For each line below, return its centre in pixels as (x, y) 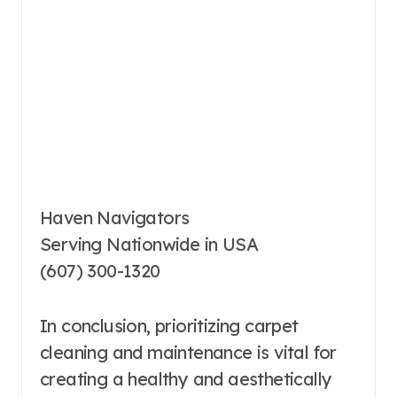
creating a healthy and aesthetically (186, 378)
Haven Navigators (115, 217)
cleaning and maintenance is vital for (188, 352)
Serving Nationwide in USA (149, 244)
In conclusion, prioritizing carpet (169, 325)
